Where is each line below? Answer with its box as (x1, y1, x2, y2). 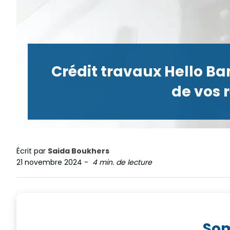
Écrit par (16, 146, 48, 156)
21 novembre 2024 (16, 157, 82, 167)
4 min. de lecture (90, 157, 154, 167)
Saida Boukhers (48, 146, 109, 156)
